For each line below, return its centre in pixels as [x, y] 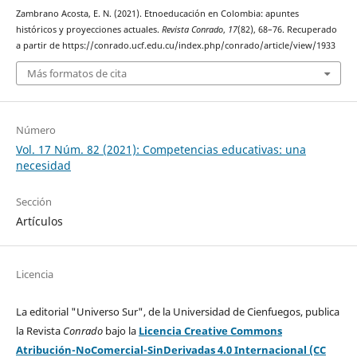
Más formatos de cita [76, 74]
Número [35, 130]
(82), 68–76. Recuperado [287, 29]
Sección [33, 202]
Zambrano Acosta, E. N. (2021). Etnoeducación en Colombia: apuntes [157, 13]
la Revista [39, 331]
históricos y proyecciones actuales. [88, 29]
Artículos [39, 222]
